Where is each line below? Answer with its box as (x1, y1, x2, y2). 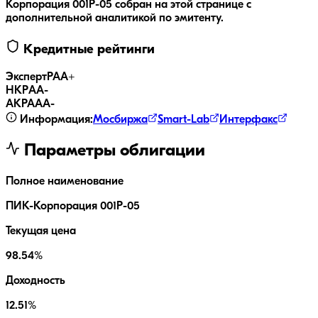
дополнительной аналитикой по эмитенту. (6, 12, 224, 24)
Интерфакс (219, 114, 278, 126)
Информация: (17, 114, 93, 126)
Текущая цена (6, 226, 76, 238)
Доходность (6, 275, 65, 287)
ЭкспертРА (6, 72, 60, 84)
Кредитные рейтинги (20, 43, 155, 57)
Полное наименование (6, 176, 124, 188)
